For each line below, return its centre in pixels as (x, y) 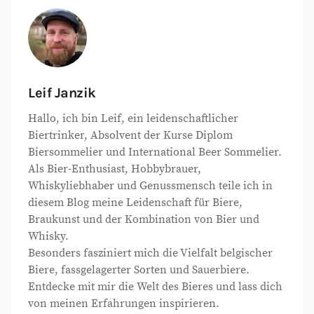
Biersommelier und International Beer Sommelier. (155, 152)
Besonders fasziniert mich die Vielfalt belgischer (150, 253)
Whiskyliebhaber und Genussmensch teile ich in (150, 186)
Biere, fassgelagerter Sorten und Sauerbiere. (139, 270)
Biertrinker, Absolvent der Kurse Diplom (130, 135)
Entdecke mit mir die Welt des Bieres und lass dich (155, 287)
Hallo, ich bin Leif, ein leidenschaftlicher (133, 118)
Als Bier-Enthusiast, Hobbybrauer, (115, 169)
